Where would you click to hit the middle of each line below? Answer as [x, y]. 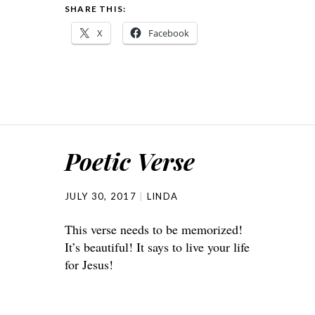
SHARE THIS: [96, 9]
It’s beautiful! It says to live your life [157, 247]
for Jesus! [89, 264]
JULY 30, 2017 [101, 196]
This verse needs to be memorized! [154, 229]
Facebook [169, 33]
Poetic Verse [130, 161]
